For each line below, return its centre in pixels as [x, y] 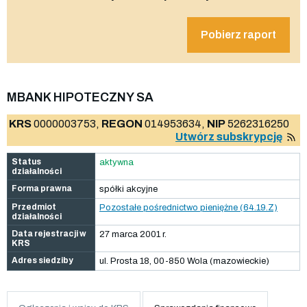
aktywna [116, 162]
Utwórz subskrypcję [229, 136]
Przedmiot [34, 207]
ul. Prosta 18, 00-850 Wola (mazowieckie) [184, 261]
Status [26, 161]
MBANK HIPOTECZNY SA [80, 97]
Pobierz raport [238, 34]
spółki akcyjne [128, 189]
